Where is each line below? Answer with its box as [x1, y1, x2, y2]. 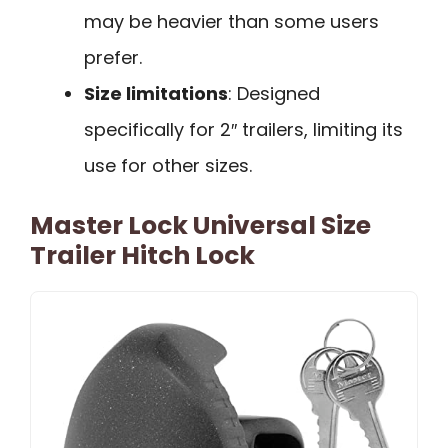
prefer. [84, 44, 142, 70]
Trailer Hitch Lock [30, 237, 255, 273]
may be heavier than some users [84, 8, 379, 34]
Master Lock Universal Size [30, 207, 371, 243]
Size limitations [84, 80, 228, 106]
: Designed [228, 80, 320, 106]
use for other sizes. [84, 152, 252, 178]
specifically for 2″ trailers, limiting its [84, 116, 403, 142]
